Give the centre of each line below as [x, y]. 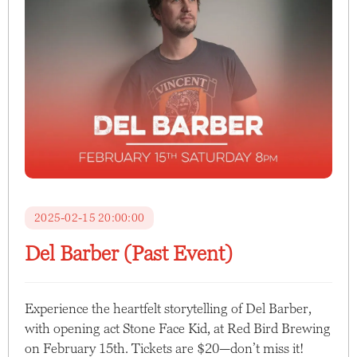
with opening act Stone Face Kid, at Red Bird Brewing [178, 328]
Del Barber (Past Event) [129, 253]
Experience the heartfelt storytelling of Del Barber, [168, 308]
